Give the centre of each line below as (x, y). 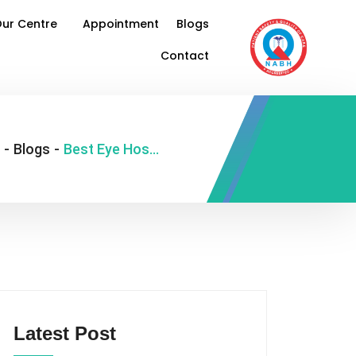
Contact (185, 56)
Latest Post (65, 334)
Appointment (121, 24)
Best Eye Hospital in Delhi (154, 149)
